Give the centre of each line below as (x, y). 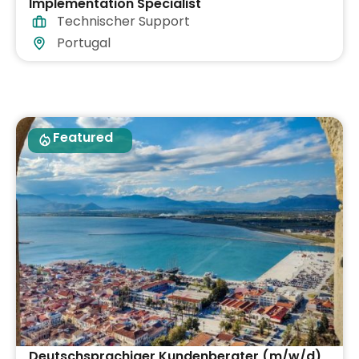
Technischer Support (123, 22)
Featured (83, 138)
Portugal (84, 43)
